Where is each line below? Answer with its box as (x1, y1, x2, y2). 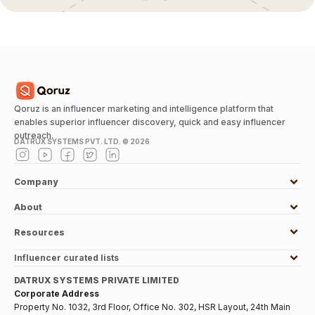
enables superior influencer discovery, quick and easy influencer (14, 117, 285, 128)
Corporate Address (14, 288, 99, 300)
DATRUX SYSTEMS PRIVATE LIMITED (14, 275, 179, 286)
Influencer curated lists (14, 252, 119, 264)
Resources (14, 226, 65, 238)
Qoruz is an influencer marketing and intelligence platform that (14, 103, 274, 115)
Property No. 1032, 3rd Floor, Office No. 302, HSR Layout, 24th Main (14, 302, 290, 313)
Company (14, 176, 58, 188)
